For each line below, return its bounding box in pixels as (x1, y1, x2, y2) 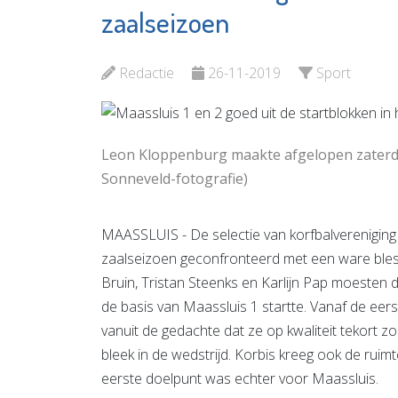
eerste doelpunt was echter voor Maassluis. (101, 368, 378, 388)
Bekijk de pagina (49, 37, 140, 56)
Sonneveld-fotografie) (101, 168, 248, 188)
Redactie (119, 63, 174, 84)
